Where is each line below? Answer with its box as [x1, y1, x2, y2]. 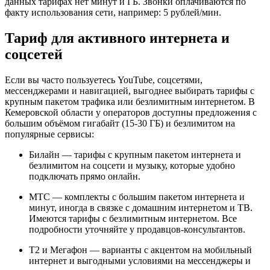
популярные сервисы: [5, 128, 94, 139]
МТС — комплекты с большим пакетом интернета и [29, 191, 245, 202]
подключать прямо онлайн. [29, 171, 140, 181]
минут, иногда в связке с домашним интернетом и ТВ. [29, 202, 253, 213]
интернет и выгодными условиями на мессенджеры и [29, 255, 251, 266]
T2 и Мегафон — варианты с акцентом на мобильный [29, 244, 252, 255]
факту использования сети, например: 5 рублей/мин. [5, 7, 221, 17]
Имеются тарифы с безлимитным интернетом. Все [29, 213, 237, 224]
